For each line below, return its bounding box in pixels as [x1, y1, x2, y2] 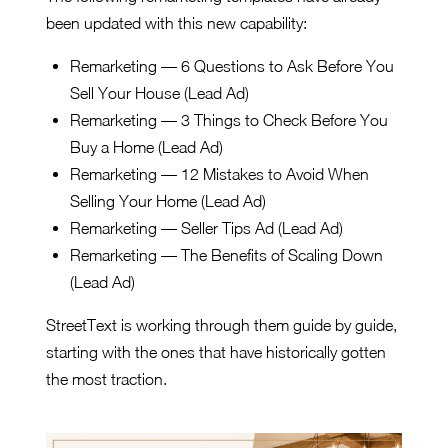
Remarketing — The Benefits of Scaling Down [70, 246, 383, 265]
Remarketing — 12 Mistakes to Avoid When [70, 165, 369, 184]
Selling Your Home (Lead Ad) [70, 192, 266, 211]
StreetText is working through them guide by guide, [46, 316, 397, 335]
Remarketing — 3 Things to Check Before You [70, 111, 388, 130]
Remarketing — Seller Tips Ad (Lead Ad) [70, 219, 343, 238]
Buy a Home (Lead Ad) [70, 138, 223, 157]
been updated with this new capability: [46, 14, 307, 33]
